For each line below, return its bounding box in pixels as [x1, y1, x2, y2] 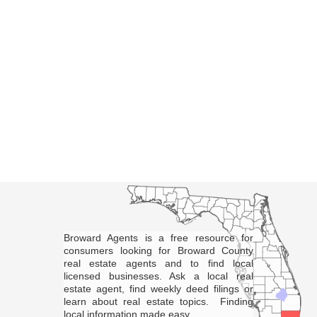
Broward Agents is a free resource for [64, 232, 253, 243]
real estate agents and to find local [64, 258, 253, 269]
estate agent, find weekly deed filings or [64, 283, 253, 294]
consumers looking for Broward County [64, 245, 253, 256]
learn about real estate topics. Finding [64, 296, 253, 307]
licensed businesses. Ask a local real [64, 270, 253, 282]
